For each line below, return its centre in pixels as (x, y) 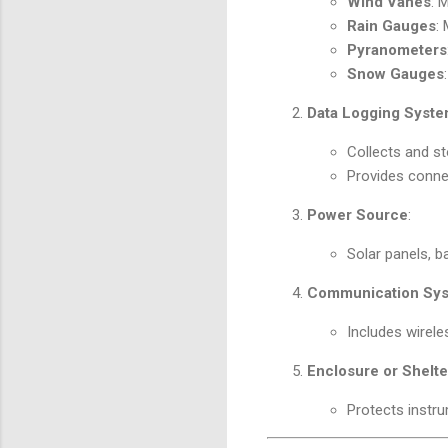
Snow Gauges (395, 74)
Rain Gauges (391, 26)
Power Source (357, 215)
